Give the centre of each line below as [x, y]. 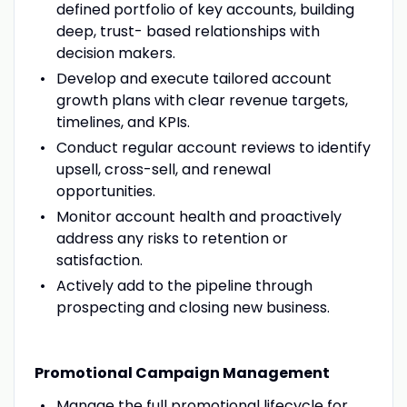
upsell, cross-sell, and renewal [163, 169]
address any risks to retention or [172, 238]
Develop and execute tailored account [194, 78]
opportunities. [105, 191]
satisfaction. [99, 260]
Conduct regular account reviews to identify [213, 147]
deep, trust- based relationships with [188, 31]
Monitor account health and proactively [199, 216]
